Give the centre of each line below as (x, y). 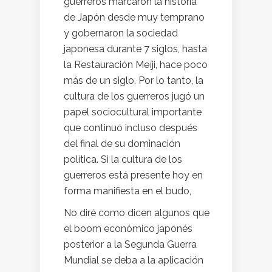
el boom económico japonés (128, 228)
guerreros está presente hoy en (133, 175)
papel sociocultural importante (133, 112)
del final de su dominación (122, 143)
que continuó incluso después (131, 127)
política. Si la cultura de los (123, 159)
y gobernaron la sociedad (121, 33)
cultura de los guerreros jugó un (134, 96)
